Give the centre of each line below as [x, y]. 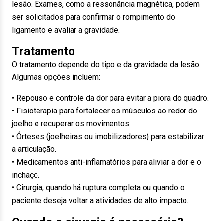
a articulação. [34, 149]
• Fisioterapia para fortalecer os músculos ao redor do [105, 111]
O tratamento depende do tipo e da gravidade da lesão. [106, 64]
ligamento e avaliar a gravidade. [66, 30]
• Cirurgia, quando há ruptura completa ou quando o [98, 188]
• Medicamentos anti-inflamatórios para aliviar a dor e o [107, 162]
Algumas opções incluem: [56, 77]
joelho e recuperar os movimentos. [71, 124]
